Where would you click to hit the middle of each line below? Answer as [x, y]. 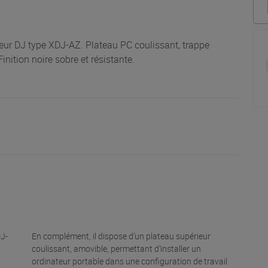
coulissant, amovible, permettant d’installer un [117, 248]
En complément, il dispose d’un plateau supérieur [121, 236]
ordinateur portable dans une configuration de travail [130, 261]
